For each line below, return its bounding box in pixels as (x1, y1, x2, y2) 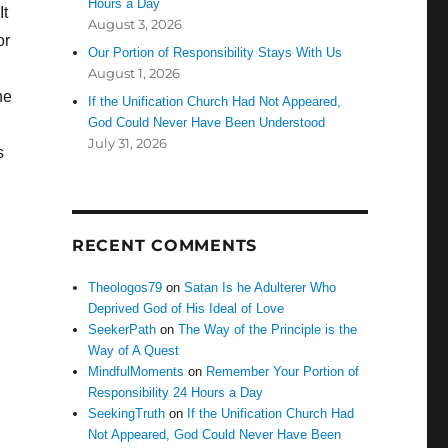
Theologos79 (88, 280, 163, 296)
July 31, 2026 (88, 135, 168, 152)
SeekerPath (88, 322, 157, 338)
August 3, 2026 (88, 16, 183, 33)
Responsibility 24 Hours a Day (88, 385, 264, 401)
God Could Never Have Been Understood (88, 115, 326, 131)
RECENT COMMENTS (71, 236, 258, 256)
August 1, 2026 (88, 65, 181, 82)
